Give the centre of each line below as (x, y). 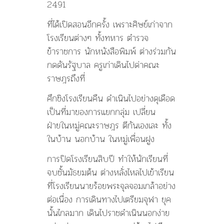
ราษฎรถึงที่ (66, 78)
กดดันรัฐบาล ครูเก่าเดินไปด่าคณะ (103, 64)
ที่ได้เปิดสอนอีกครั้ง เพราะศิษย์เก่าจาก (110, 24)
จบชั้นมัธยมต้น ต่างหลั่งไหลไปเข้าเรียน (110, 172)
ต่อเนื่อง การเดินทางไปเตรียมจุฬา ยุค (109, 199)
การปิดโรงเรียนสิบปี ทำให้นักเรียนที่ (107, 158)
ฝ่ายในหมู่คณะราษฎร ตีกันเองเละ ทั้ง (109, 125)
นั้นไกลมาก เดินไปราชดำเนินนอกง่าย (108, 212)
